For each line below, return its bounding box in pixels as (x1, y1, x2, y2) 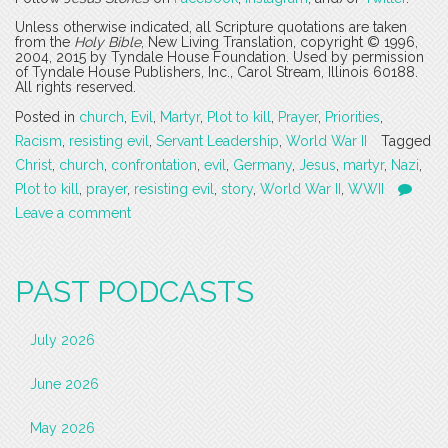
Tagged (381, 132, 431, 149)
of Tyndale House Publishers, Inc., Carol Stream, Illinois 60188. (15, 63, 418, 80)
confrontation (111, 156, 197, 173)
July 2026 (30, 331, 95, 348)
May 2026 (30, 419, 95, 436)
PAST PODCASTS (15, 273, 254, 309)
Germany (233, 156, 292, 173)
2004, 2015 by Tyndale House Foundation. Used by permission (15, 48, 424, 65)
